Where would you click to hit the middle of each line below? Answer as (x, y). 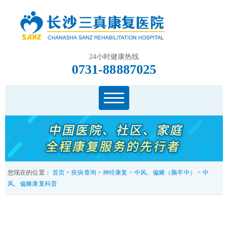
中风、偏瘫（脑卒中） (165, 173)
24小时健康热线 (114, 57)
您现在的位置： (30, 173)
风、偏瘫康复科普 (32, 184)
